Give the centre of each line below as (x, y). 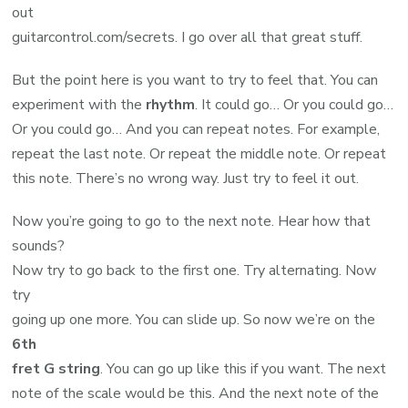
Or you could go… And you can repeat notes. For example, (196, 130)
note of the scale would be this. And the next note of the (196, 394)
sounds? (39, 246)
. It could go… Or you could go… (295, 105)
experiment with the (79, 105)
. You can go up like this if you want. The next (244, 369)
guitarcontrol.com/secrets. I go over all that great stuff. (188, 38)
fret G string (56, 369)
